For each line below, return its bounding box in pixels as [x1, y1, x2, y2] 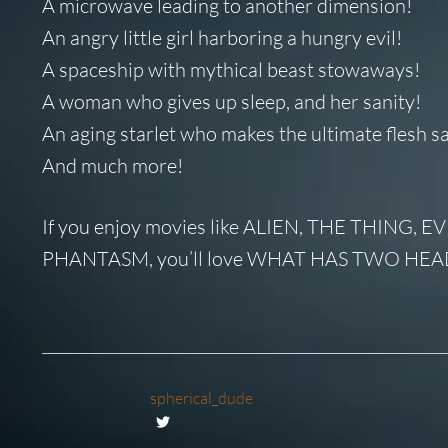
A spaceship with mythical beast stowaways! [41, 57, 420, 83]
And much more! [41, 153, 183, 179]
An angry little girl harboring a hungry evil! [41, 25, 402, 51]
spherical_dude [149, 388, 253, 409]
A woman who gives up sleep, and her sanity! [41, 89, 421, 115]
